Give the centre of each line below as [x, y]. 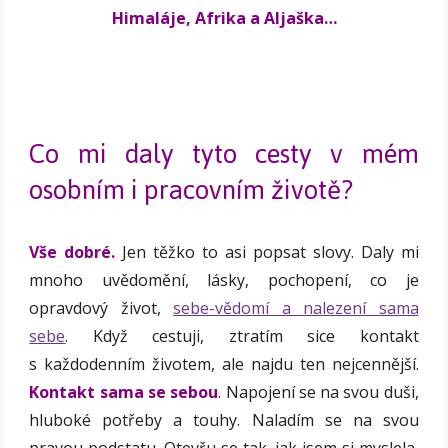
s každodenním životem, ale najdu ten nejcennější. [224, 363]
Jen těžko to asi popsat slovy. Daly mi [267, 251]
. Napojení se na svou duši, [318, 391]
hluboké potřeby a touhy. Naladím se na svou [224, 419]
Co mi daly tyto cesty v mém [224, 153]
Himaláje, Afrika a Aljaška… [224, 17]
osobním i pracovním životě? [191, 189]
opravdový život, [101, 307]
